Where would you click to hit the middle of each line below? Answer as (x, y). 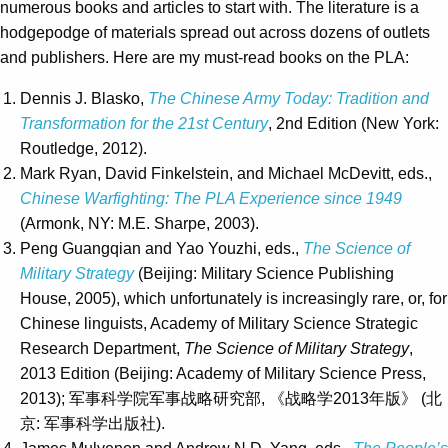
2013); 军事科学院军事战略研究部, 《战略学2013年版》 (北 (231, 399)
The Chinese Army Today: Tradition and (288, 99)
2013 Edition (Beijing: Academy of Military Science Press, (223, 374)
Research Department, (102, 349)
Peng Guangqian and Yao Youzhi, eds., (161, 249)
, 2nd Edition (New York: (353, 124)
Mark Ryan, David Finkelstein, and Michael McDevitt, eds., (226, 174)
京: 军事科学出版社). (92, 424)
